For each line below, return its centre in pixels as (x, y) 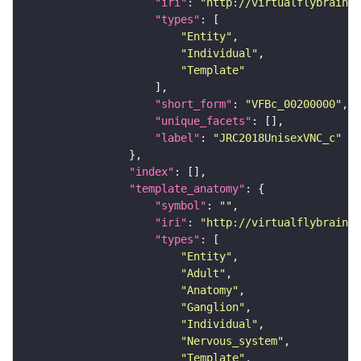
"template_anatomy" (187, 189)
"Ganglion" (213, 307)
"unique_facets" (203, 121)
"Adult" (203, 274)
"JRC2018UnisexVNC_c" (277, 138)
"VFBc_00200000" (293, 104)
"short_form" (193, 104)
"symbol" (180, 206)
